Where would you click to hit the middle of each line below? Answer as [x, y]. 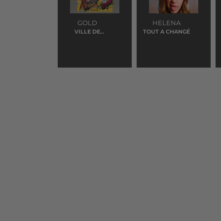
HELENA [166, 23]
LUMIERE [87, 39]
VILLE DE [87, 32]
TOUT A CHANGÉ [166, 32]
